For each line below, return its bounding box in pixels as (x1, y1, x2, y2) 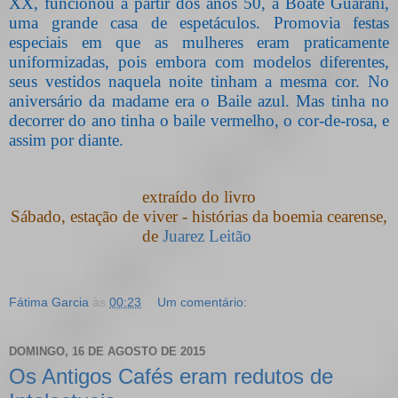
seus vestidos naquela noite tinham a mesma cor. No (9, 71, 389, 91)
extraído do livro (142, 187, 256, 206)
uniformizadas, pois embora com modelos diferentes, (9, 52, 389, 71)
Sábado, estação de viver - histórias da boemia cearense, (11, 206, 387, 226)
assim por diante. (9, 130, 123, 149)
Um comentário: (157, 294, 248, 309)
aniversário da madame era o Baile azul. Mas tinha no (9, 91, 389, 110)
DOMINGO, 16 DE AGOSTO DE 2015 (9, 345, 205, 358)
